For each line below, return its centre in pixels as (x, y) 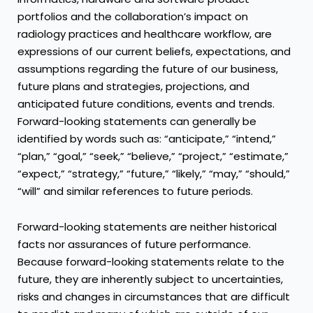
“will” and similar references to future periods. (135, 191)
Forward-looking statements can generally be (137, 121)
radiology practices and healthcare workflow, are (145, 34)
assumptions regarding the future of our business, (148, 68)
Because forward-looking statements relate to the (151, 261)
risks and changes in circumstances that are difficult (154, 296)
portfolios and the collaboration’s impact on (133, 16)
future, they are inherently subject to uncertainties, (150, 279)
